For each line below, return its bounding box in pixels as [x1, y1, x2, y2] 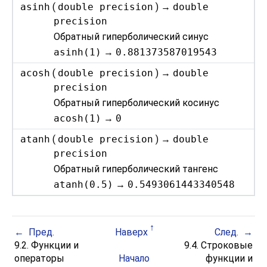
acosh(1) [54, 112, 102, 124]
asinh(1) [54, 46, 102, 58]
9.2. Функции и [14, 239, 79, 251]
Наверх [115, 226, 148, 238]
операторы [14, 252, 65, 264]
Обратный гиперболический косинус [54, 97, 220, 109]
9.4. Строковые [181, 239, 253, 251]
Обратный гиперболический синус [54, 31, 209, 43]
